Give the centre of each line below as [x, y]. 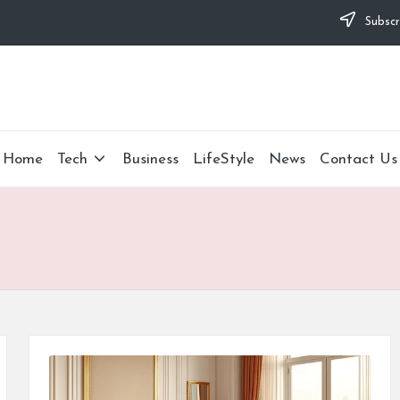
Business [151, 159]
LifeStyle [224, 159]
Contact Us [359, 159]
